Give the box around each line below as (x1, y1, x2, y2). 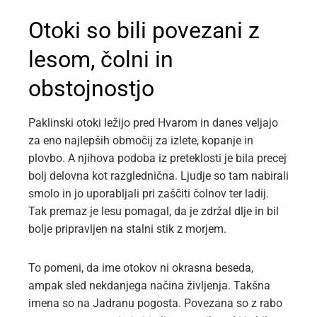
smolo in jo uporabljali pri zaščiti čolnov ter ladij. (28, 187, 269, 201)
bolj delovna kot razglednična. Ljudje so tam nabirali (28, 169, 289, 183)
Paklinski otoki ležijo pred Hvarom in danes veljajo (28, 116, 278, 130)
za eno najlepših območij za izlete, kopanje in (28, 134, 253, 148)
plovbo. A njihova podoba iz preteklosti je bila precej (28, 151, 287, 166)
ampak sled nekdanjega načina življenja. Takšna (28, 279, 270, 293)
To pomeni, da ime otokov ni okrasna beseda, (28, 261, 253, 275)
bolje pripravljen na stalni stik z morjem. (28, 222, 226, 236)
